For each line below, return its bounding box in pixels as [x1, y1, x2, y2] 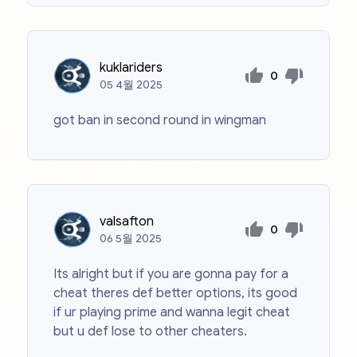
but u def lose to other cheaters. [53, 324, 248, 340]
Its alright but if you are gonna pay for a [53, 266, 289, 283]
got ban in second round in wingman [53, 112, 267, 129]
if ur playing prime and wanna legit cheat [53, 304, 291, 321]
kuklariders [100, 60, 163, 76]
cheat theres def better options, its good [53, 285, 298, 302]
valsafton [100, 214, 155, 230]
